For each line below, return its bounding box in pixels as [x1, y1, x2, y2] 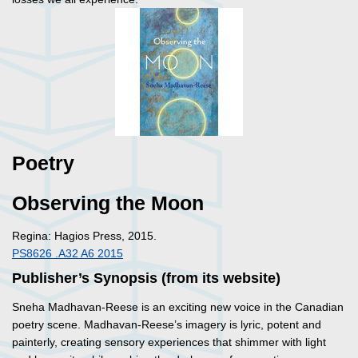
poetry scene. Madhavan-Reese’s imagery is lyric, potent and [12, 318, 321, 332]
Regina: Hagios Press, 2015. [12, 229, 157, 243]
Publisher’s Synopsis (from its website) [12, 270, 280, 287]
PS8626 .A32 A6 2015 [12, 247, 123, 261]
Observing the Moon [12, 193, 204, 215]
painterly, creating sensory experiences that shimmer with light [12, 336, 326, 349]
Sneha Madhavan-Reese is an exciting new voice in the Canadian [12, 300, 344, 314]
